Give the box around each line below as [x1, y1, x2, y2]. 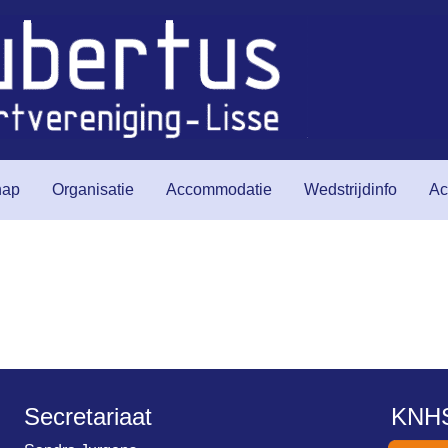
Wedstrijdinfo [304, 181, 397, 198]
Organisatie [52, 181, 134, 198]
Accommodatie [166, 181, 272, 198]
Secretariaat [24, 403, 152, 430]
